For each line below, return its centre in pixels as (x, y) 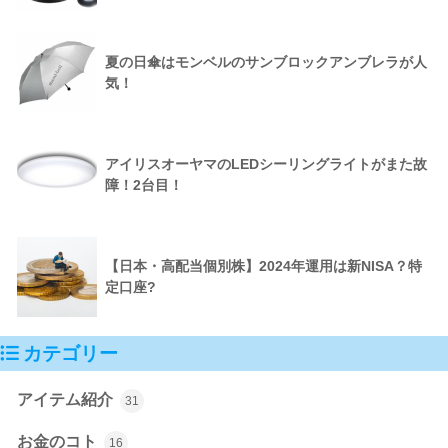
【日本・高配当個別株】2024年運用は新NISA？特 (263, 265)
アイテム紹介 (67, 399)
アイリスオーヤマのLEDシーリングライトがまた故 (266, 163)
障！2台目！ (144, 184)
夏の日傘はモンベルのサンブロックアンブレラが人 (266, 61)
